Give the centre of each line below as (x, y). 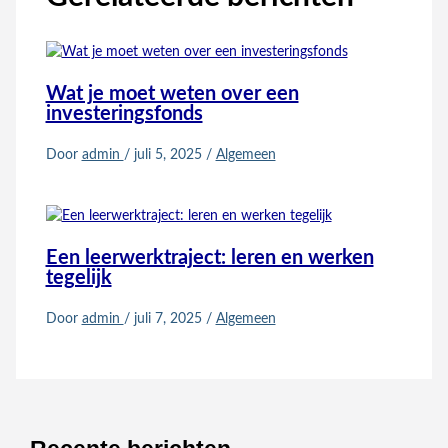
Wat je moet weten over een (172, 94)
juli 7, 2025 (169, 319)
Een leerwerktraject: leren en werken (209, 258)
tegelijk (78, 278)
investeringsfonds (124, 114)
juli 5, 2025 (169, 155)
